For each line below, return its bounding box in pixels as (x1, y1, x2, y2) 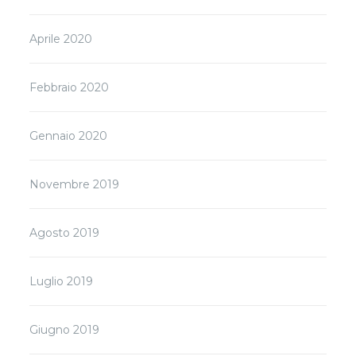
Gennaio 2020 (29, 128, 108, 143)
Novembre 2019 (29, 176, 120, 192)
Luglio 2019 (29, 273, 94, 288)
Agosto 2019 (29, 225, 100, 240)
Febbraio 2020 (29, 79, 110, 95)
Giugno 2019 (29, 322, 100, 337)
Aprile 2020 (29, 31, 93, 46)
